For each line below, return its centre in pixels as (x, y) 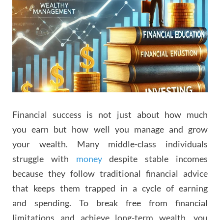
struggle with (44, 158)
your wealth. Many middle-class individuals (110, 144)
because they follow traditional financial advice (110, 173)
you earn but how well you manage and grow (110, 129)
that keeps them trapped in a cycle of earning (110, 188)
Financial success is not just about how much (110, 114)
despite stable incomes (155, 158)
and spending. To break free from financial (110, 203)
